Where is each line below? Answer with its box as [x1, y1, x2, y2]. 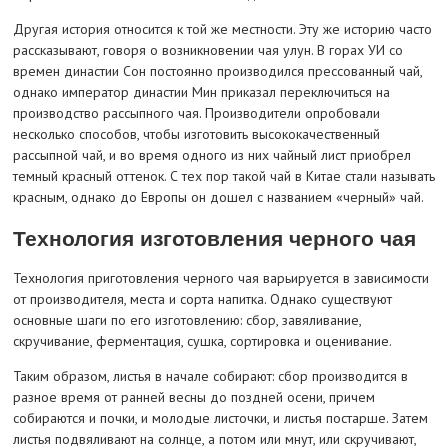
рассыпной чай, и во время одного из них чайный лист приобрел [12, 146, 411, 165]
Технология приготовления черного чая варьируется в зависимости [12, 269, 429, 288]
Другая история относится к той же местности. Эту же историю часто [12, 20, 432, 39]
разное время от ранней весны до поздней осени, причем [12, 388, 375, 407]
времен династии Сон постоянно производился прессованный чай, [12, 62, 422, 81]
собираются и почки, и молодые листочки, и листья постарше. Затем [12, 409, 428, 428]
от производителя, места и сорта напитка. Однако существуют [12, 290, 392, 309]
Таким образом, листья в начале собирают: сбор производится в [12, 367, 408, 386]
